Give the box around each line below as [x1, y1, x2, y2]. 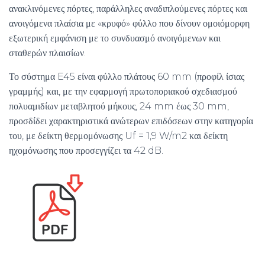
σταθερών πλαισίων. [9, 47, 86, 59]
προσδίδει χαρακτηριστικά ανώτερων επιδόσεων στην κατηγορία [9, 115, 253, 127]
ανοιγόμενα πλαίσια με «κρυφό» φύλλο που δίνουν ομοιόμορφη [9, 17, 250, 29]
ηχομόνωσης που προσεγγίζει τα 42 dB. [9, 144, 163, 156]
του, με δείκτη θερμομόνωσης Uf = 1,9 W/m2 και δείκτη [9, 130, 228, 141]
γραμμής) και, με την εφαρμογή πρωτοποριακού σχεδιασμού [9, 85, 237, 97]
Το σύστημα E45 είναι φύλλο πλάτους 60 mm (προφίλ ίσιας [9, 70, 244, 82]
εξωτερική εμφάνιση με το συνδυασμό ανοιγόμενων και [9, 32, 221, 44]
